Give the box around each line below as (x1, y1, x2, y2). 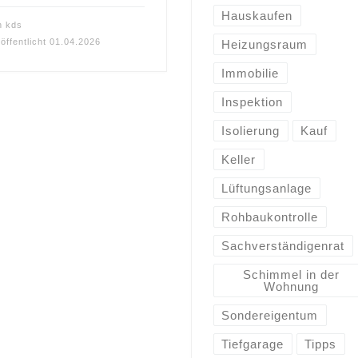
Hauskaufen (221, 8, 293, 22)
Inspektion (221, 94, 284, 109)
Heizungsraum (221, 37, 308, 51)
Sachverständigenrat (221, 238, 345, 253)
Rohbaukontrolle (221, 209, 319, 224)
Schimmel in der (242, 267, 340, 281)
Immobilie (221, 66, 280, 80)
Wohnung (263, 279, 319, 293)
